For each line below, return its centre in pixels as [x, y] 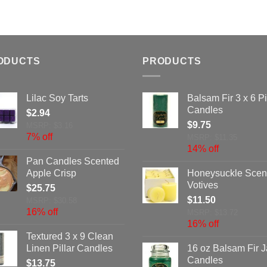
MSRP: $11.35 [212, 137]
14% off [203, 148]
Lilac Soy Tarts [57, 98]
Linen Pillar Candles [69, 248]
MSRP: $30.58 [52, 200]
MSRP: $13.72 [212, 212]
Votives [203, 185]
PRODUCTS [172, 61]
